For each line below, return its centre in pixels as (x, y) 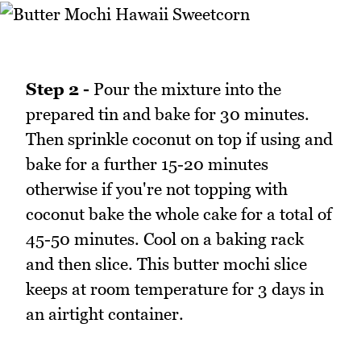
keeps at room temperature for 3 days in (175, 289)
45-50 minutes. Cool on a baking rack (165, 239)
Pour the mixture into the (185, 89)
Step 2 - (58, 89)
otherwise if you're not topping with (157, 189)
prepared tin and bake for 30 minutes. (168, 114)
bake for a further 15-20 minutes (147, 164)
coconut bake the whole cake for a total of (179, 214)
